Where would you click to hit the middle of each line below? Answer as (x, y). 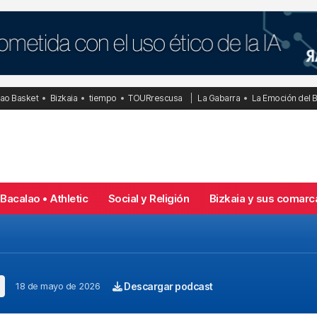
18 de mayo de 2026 (58, 286)
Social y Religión (148, 198)
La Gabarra (219, 98)
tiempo (103, 98)
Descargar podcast (167, 287)
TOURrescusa (155, 98)
